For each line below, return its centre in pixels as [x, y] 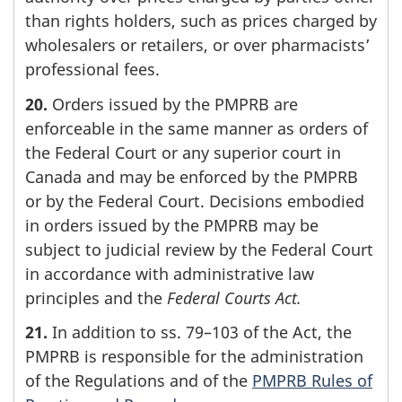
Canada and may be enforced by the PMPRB [192, 176]
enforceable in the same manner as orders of [197, 128]
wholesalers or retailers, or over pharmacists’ [198, 45]
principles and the [96, 297]
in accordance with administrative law [170, 273]
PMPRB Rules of [312, 381]
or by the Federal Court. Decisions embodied [195, 201]
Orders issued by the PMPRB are [173, 104]
